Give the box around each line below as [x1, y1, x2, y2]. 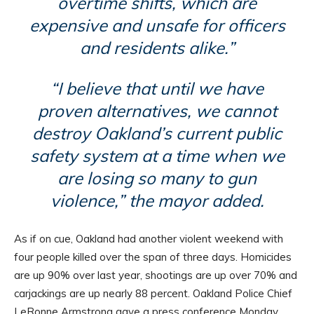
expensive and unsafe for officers [29, 15, 285, 36]
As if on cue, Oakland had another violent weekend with [14, 232, 283, 246]
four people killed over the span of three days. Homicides [14, 250, 292, 264]
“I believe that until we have [50, 78, 264, 100]
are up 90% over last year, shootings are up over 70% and [14, 268, 297, 282]
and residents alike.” [79, 37, 235, 59]
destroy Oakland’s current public [32, 123, 282, 144]
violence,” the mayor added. [50, 190, 264, 212]
